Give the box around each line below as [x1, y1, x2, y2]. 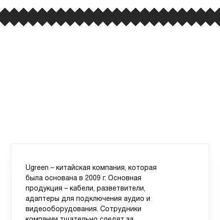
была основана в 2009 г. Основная [26, 175, 142, 182]
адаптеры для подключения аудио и [26, 196, 151, 203]
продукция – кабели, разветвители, [26, 186, 146, 192]
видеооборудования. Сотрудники [26, 206, 142, 213]
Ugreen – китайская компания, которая [26, 165, 157, 172]
